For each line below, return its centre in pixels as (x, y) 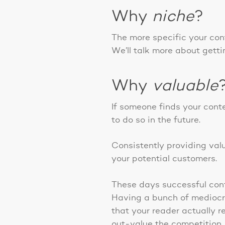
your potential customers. (164, 159)
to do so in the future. (156, 120)
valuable (186, 86)
